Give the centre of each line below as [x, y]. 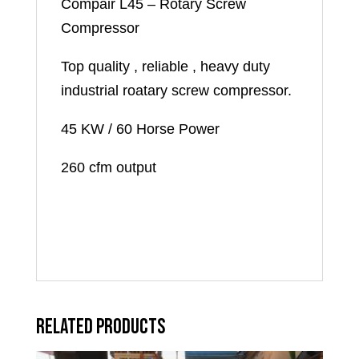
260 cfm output [108, 167]
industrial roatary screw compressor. [176, 90]
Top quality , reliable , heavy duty [165, 66]
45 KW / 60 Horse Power [140, 129]
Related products [100, 327]
